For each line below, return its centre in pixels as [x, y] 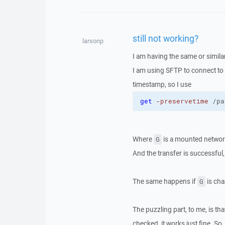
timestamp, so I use [162, 84]
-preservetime [182, 101]
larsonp [93, 41]
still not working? [165, 38]
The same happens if [165, 181]
